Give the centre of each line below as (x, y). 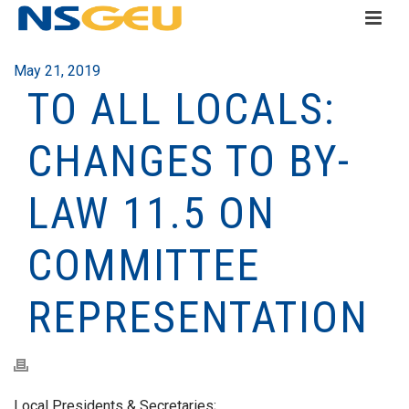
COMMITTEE (144, 265)
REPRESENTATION (198, 317)
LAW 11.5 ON (152, 213)
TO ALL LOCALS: (182, 109)
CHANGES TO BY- (189, 161)
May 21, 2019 (57, 71)
